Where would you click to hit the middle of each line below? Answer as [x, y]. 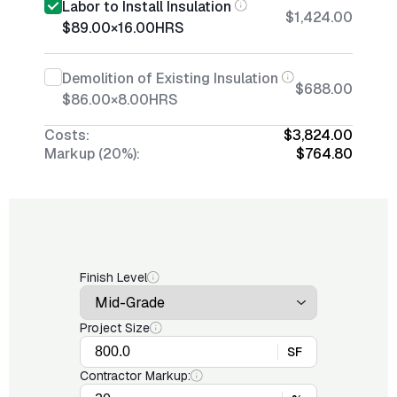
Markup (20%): [92, 154]
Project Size [115, 328]
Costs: [67, 135]
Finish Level [113, 277]
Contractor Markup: [135, 376]
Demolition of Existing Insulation [170, 78]
